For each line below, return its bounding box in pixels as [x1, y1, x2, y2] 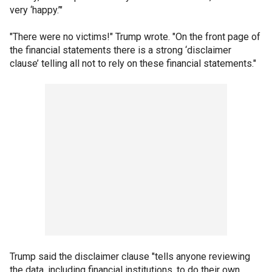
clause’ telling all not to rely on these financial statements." [10, 57, 259, 69]
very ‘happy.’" [10, 4, 65, 16]
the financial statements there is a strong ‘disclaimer [10, 44, 231, 56]
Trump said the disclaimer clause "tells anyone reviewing [10, 250, 250, 262]
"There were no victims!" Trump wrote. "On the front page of [10, 30, 260, 42]
